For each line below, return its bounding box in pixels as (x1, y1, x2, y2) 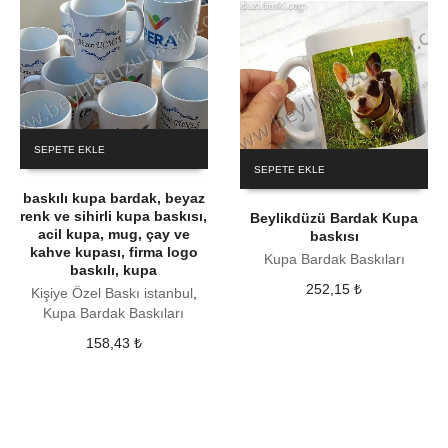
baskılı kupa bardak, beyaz (22, 189, 205, 206)
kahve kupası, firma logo (29, 243, 198, 260)
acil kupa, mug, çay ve (37, 225, 190, 242)
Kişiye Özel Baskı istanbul (30, 284, 193, 301)
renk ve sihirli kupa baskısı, (20, 207, 208, 224)
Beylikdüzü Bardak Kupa (250, 209, 419, 226)
